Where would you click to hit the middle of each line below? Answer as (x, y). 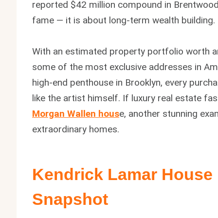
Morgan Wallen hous (76, 113)
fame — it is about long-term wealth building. (124, 20)
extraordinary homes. (76, 129)
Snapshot (70, 199)
